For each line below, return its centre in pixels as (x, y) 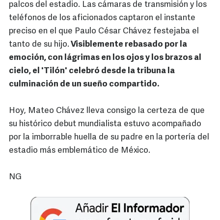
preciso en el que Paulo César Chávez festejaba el (104, 31)
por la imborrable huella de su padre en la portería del (109, 137)
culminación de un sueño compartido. (84, 84)
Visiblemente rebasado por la (128, 45)
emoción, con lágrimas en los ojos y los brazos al (105, 58)
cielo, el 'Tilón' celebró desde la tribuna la (92, 71)
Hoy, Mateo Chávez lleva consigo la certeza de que (107, 111)
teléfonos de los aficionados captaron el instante (102, 18)
